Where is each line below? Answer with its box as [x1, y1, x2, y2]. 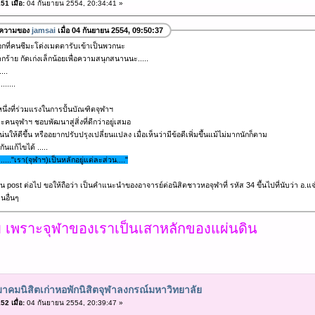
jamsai [31, 26, 56, 35]
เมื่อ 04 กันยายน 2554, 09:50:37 [55, 26, 163, 35]
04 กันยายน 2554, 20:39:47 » [24, 298, 123, 307]
